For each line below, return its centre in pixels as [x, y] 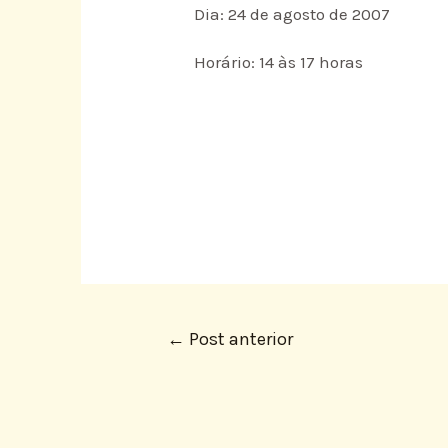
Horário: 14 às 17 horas [279, 61]
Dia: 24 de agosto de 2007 [292, 13]
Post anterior [238, 339]
